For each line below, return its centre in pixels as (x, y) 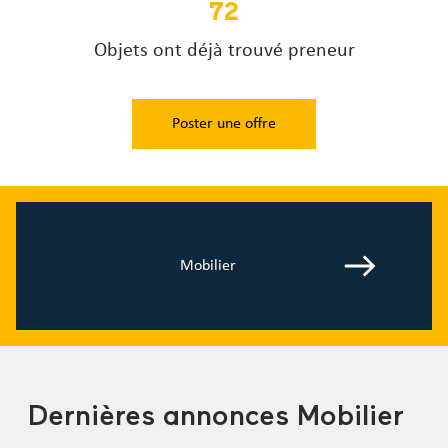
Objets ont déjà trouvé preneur (224, 51)
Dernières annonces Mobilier (216, 418)
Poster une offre (224, 124)
